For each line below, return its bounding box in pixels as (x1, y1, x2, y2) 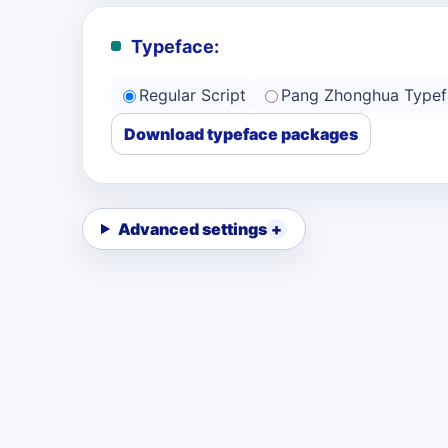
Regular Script (139, 85, 246, 105)
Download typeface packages (124, 124, 358, 144)
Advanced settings (117, 219, 267, 239)
